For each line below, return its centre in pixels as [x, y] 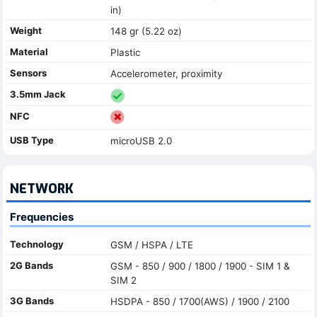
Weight [26, 30]
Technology [37, 244]
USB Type [32, 140]
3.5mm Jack [38, 94]
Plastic [125, 52]
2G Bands [31, 265]
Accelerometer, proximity [166, 73]
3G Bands [32, 300]
